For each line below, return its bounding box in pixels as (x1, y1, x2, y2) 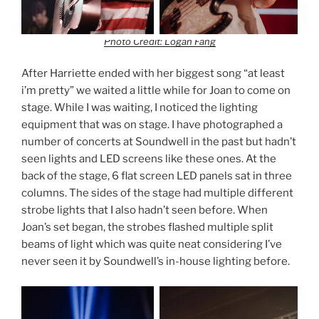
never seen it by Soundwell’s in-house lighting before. (21, 255, 292, 268)
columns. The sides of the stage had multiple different (21, 187, 293, 200)
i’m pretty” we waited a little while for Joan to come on (21, 84, 291, 98)
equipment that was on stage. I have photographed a (21, 118, 283, 132)
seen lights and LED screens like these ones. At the (21, 152, 276, 166)
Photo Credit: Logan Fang (103, 35, 216, 47)
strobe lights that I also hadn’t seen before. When (21, 204, 268, 217)
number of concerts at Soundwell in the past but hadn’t (21, 135, 296, 149)
